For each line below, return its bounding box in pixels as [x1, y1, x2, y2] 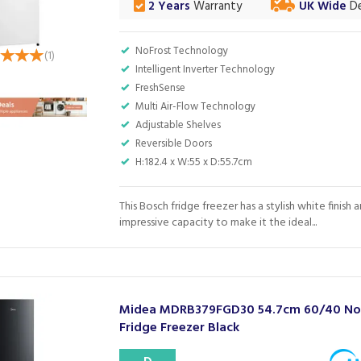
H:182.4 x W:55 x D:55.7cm [135, 154, 253, 171]
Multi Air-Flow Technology [135, 98, 256, 115]
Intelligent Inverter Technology [135, 61, 276, 78]
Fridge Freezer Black [119, 317, 240, 338]
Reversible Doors [135, 135, 213, 152]
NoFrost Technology [135, 43, 229, 60]
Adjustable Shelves [135, 117, 222, 134]
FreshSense [135, 80, 186, 97]
